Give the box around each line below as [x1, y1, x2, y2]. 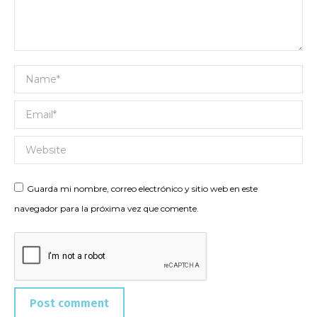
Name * [14, 68, 56, 81]
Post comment [30, 296, 109, 310]
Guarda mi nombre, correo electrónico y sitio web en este [27, 183, 258, 194]
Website [14, 139, 60, 152]
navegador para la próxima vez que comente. [14, 203, 199, 214]
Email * [14, 103, 53, 117]
